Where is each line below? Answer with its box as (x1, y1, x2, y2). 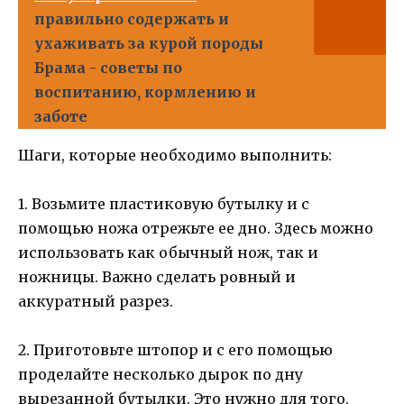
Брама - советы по (34, 58, 182, 77)
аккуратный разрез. (18, 292, 173, 311)
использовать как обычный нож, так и (18, 243, 318, 262)
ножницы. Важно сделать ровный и (18, 268, 296, 287)
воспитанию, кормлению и (34, 82, 256, 101)
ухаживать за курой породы (34, 33, 263, 52)
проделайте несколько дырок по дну (18, 365, 303, 384)
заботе (34, 106, 87, 125)
